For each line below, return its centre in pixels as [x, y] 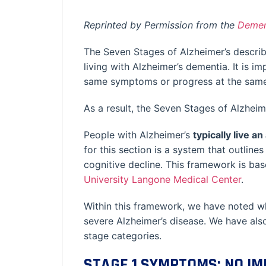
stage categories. [123, 236]
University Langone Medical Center [162, 179]
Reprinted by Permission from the [161, 25]
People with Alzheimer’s [138, 135]
